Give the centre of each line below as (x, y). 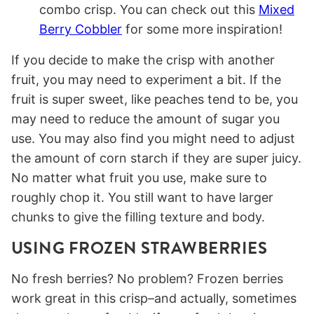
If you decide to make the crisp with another (143, 60)
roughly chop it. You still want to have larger (142, 198)
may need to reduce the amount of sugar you (145, 119)
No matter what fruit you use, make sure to (139, 178)
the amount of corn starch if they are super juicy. (156, 158)
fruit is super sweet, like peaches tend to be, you (155, 100)
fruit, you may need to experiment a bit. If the (146, 80)
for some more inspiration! (202, 29)
